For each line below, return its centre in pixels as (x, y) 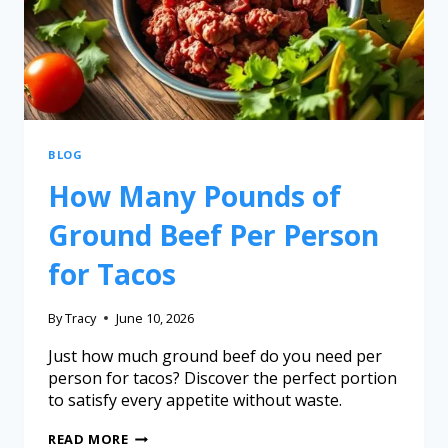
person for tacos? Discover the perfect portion (222, 378)
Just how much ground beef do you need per (215, 356)
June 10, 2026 (155, 318)
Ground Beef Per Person (213, 235)
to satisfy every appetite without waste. (195, 400)
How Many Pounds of (194, 196)
